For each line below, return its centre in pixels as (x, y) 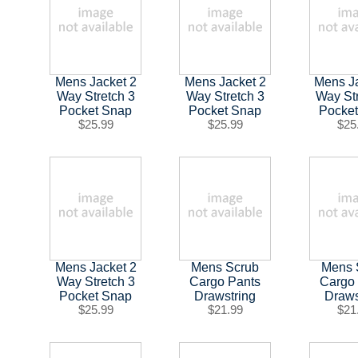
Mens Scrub (225, 267)
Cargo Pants (225, 281)
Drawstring (225, 296)
